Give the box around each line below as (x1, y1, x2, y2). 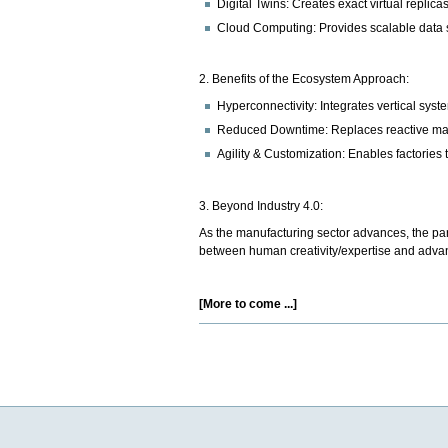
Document (198, 322, 258, 337)
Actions (198, 336, 243, 351)
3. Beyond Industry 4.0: (199, 198, 327, 213)
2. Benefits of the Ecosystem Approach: (199, 72, 413, 87)
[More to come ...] (199, 296, 298, 311)
